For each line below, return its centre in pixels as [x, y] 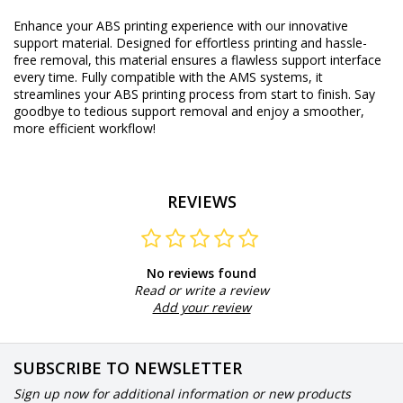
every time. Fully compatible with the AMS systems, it [168, 77]
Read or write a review [201, 290]
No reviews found [201, 273]
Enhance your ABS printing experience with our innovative [181, 26]
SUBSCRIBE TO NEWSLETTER [128, 367]
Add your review [201, 307]
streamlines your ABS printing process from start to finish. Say [194, 94]
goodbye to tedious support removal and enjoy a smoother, [189, 112]
